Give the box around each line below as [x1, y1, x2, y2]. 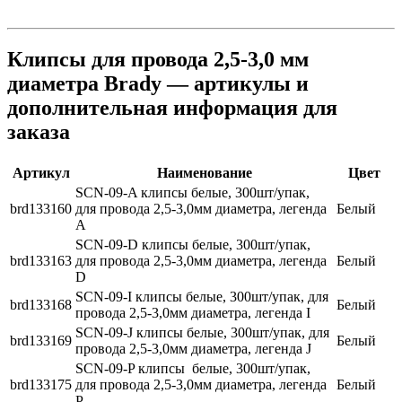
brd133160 [10, 201, 72, 217]
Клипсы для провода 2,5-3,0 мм [7, 48, 309, 72]
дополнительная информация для [7, 96, 337, 120]
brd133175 [10, 377, 72, 393]
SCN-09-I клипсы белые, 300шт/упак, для [75, 289, 328, 305]
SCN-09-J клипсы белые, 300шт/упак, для [75, 325, 329, 341]
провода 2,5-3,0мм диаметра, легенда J [75, 341, 311, 357]
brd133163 [10, 253, 72, 269]
